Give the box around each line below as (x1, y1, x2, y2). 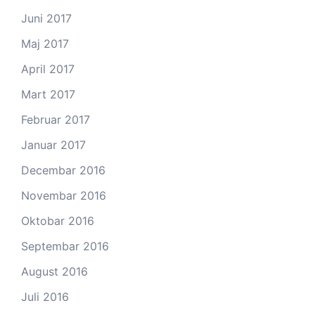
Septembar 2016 (21, 239, 109, 253)
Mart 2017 (21, 87, 75, 101)
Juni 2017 (21, 11, 72, 25)
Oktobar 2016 (21, 214, 94, 228)
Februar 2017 (21, 112, 90, 127)
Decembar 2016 (21, 163, 105, 177)
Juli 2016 (21, 290, 69, 304)
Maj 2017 (21, 37, 69, 51)
